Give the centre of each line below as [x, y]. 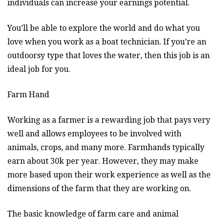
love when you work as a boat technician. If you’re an [107, 42]
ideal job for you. [39, 69]
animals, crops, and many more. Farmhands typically [106, 147]
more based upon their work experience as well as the [109, 175]
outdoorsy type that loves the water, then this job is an [109, 55]
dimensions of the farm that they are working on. [99, 188]
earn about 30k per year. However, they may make [103, 161]
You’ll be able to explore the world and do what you [104, 28]
